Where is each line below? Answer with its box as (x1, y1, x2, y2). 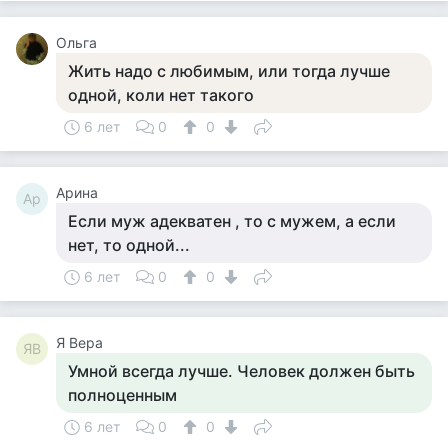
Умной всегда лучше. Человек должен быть (68, 361, 415, 381)
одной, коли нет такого (68, 85, 254, 105)
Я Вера (56, 334, 103, 351)
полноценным (68, 385, 177, 405)
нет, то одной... (68, 235, 190, 255)
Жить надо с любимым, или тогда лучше (68, 61, 390, 81)
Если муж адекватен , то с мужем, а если (68, 211, 396, 231)
